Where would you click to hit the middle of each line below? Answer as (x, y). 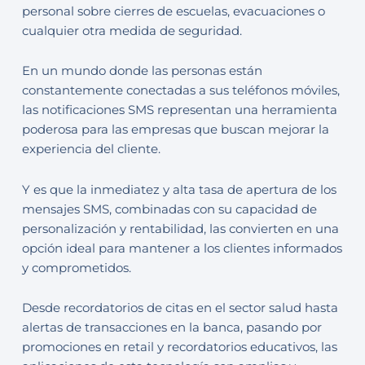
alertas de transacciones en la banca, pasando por (172, 328)
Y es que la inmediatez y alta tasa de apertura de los (179, 189)
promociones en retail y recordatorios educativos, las (179, 347)
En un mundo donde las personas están (142, 71)
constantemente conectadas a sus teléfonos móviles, (180, 91)
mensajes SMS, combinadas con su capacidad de (169, 209)
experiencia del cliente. (91, 150)
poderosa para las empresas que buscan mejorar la (175, 130)
